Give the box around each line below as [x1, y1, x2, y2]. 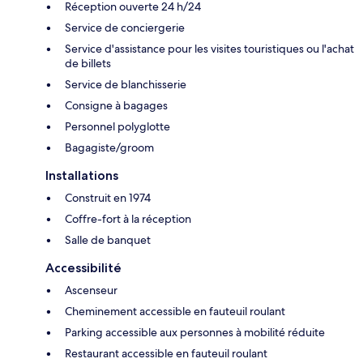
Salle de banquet [65, 233, 151, 248]
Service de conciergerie [65, 20, 185, 36]
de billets [65, 56, 111, 71]
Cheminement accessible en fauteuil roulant [65, 304, 285, 319]
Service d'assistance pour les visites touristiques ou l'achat [65, 41, 354, 57]
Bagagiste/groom [65, 140, 154, 156]
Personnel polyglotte [65, 119, 170, 135]
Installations [45, 168, 118, 184]
